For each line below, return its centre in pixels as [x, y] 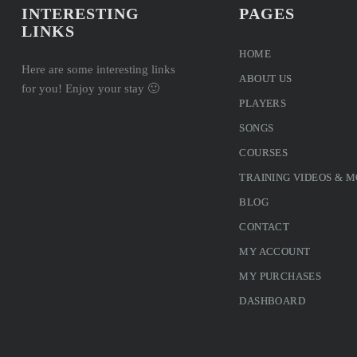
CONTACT [265, 226]
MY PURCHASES [280, 276]
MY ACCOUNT [275, 251]
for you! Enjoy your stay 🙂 [90, 88]
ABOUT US [266, 78]
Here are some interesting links [98, 69]
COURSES [264, 152]
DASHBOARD [273, 300]
